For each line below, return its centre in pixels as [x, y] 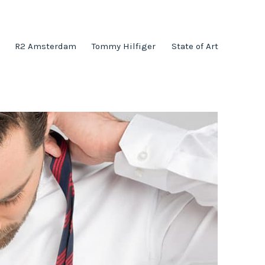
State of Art [195, 46]
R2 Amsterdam [46, 46]
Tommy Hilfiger [124, 46]
